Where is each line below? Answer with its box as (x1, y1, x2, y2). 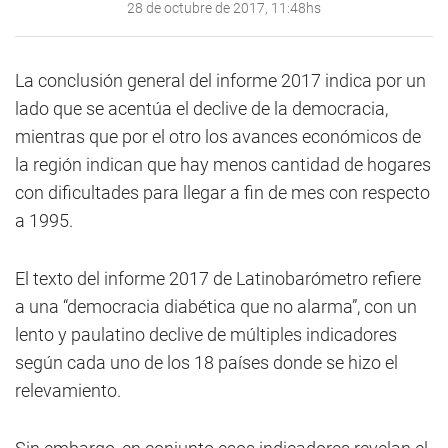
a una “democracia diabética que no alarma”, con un (15, 296, 417, 317)
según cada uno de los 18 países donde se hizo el (15, 352, 398, 373)
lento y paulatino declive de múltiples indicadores (15, 324, 397, 345)
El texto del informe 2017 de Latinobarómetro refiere (15, 268, 421, 289)
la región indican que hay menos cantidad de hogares (15, 154, 431, 175)
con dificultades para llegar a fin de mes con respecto (15, 182, 430, 203)
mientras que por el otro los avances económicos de (15, 126, 421, 147)
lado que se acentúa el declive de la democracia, (15, 98, 388, 119)
